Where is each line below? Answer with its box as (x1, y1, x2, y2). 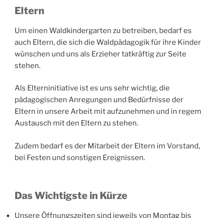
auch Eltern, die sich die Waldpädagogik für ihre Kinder (15, 37, 201, 47)
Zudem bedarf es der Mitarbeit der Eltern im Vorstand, (15, 141, 200, 150)
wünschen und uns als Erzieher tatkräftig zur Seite (15, 49, 186, 58)
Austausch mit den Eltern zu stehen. (15, 119, 138, 127)
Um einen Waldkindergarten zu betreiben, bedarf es (15, 26, 192, 35)
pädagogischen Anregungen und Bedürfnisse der (15, 95, 183, 104)
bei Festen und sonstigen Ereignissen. (15, 153, 145, 162)
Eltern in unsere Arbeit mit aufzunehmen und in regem (15, 107, 201, 116)
